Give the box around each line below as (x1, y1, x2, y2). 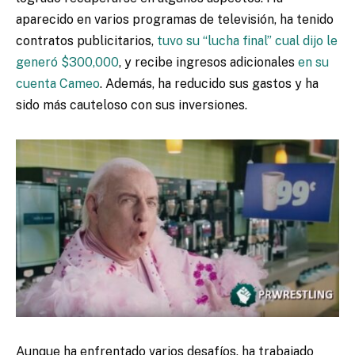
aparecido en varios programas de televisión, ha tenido (16, 11, 334, 27)
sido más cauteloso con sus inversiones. (16, 97, 247, 113)
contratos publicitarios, (16, 32, 157, 48)
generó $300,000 (16, 54, 119, 70)
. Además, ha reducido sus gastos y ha (100, 75, 319, 91)
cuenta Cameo (16, 75, 100, 91)
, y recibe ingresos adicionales (119, 54, 298, 70)
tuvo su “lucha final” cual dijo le (157, 32, 338, 48)
